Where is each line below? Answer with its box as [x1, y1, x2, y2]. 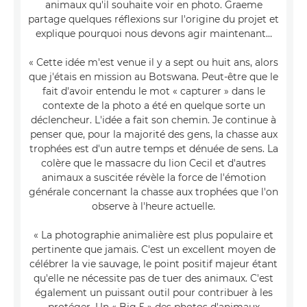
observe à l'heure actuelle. [92, 199, 215, 212]
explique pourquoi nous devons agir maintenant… [35, 27, 272, 40]
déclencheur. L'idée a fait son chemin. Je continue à [31, 113, 276, 126]
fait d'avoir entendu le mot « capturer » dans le [42, 84, 265, 97]
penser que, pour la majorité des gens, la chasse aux [29, 127, 278, 140]
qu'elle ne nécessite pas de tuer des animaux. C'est [34, 271, 273, 284]
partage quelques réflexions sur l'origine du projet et [28, 12, 279, 25]
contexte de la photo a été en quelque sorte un [42, 99, 265, 112]
